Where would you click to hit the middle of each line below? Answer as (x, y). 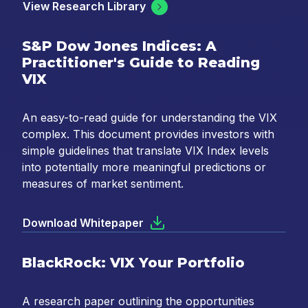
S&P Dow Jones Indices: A (119, 46)
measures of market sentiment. (103, 184)
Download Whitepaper (83, 223)
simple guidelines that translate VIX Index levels (145, 151)
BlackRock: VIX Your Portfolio (133, 263)
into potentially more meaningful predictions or (144, 167)
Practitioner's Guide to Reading (141, 63)
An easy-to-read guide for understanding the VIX (150, 118)
